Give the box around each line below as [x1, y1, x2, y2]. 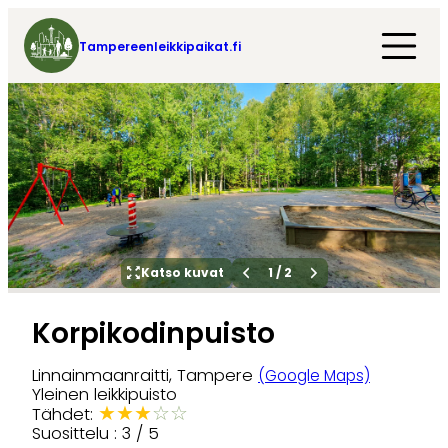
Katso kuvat [140, 263, 224, 281]
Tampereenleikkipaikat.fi [79, 38, 241, 55]
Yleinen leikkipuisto [32, 382, 177, 406]
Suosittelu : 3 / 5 [32, 421, 159, 445]
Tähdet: [32, 402, 98, 426]
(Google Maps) [258, 364, 370, 386]
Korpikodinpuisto [32, 313, 275, 353]
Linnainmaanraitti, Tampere [32, 363, 258, 387]
